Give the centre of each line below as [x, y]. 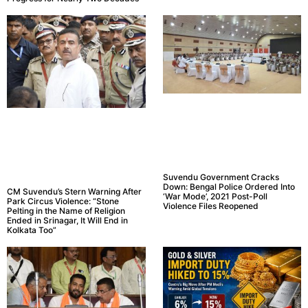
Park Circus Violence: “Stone [63, 201]
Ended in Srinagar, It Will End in [67, 220]
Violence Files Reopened [210, 206]
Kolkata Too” [32, 230]
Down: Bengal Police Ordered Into [229, 186]
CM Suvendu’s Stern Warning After [74, 191]
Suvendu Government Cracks [221, 177]
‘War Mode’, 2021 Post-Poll [215, 196]
